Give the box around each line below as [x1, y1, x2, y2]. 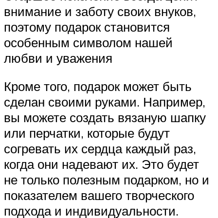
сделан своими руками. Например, [4, 93, 205, 109]
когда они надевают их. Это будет [4, 156, 199, 172]
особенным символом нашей [4, 35, 173, 51]
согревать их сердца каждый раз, [4, 140, 196, 156]
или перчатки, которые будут [4, 125, 170, 141]
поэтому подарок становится [4, 19, 170, 35]
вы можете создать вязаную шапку [4, 109, 206, 125]
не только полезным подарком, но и [4, 171, 209, 187]
